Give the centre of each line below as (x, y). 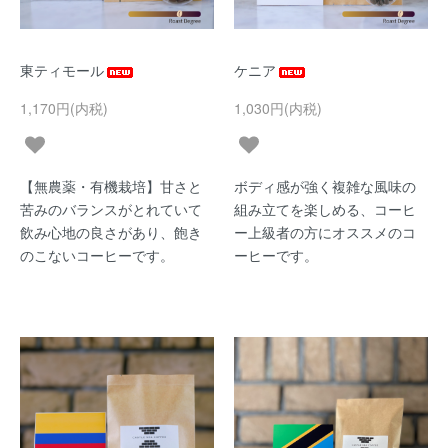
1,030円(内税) (278, 108)
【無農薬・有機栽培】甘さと (111, 186)
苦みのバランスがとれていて (111, 209)
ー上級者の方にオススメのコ (325, 232)
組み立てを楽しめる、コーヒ (325, 209)
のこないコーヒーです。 (97, 255)
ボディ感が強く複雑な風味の (325, 186)
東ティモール (62, 70)
